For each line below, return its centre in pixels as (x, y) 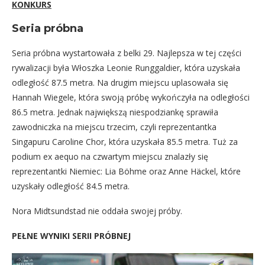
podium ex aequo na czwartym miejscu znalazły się (110, 156)
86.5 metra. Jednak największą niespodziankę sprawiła (115, 112)
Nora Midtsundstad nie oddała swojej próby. (97, 211)
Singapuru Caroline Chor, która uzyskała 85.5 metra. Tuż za (125, 141)
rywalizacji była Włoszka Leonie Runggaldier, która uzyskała (126, 67)
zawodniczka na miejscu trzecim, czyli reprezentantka (114, 127)
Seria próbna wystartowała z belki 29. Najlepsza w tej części (127, 53)
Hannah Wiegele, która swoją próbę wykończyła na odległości (131, 97)
